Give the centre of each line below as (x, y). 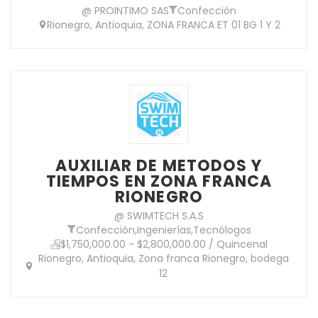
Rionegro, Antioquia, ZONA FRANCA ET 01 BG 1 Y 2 (163, 24)
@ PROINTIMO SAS (125, 10)
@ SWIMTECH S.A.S (159, 215)
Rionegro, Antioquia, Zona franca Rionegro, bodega (163, 258)
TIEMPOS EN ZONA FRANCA (159, 181)
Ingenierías (164, 230)
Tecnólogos (222, 230)
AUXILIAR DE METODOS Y (159, 165)
